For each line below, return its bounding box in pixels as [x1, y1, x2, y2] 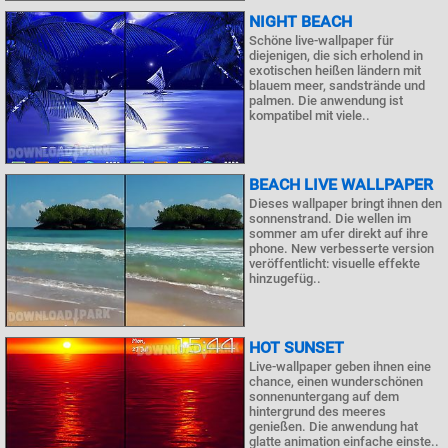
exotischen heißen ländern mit [249, 62, 421, 78]
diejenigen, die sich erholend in [249, 47, 423, 63]
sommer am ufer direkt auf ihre [249, 226, 428, 242]
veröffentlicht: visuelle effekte [249, 256, 420, 272]
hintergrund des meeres [249, 403, 386, 419]
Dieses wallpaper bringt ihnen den [249, 196, 442, 212]
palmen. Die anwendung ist [249, 92, 403, 108]
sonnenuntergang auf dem [249, 388, 399, 404]
